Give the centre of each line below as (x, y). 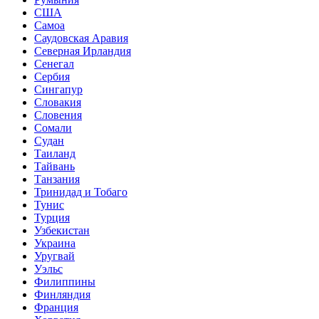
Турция (52, 217)
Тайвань (54, 166)
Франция (56, 307)
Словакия (58, 102)
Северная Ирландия (83, 51)
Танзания (57, 179)
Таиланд (55, 153)
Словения (58, 115)
